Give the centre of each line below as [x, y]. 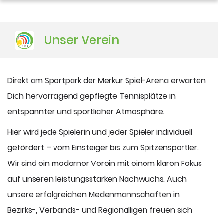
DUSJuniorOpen [109, 21]
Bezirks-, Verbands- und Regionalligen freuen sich [100, 210]
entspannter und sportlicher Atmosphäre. [86, 112]
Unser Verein [82, 40]
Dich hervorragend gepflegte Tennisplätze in [91, 96]
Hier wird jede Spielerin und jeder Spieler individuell [100, 132]
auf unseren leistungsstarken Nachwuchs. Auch [97, 179]
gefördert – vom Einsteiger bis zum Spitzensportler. [103, 148]
